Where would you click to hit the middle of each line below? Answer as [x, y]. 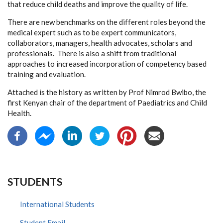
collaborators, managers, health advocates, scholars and [100, 43]
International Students [57, 204]
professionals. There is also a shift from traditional [92, 53]
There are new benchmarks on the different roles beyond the [107, 22]
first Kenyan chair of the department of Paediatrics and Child [107, 103]
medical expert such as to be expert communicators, [92, 32]
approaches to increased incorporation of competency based [107, 64]
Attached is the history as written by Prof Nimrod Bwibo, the [107, 92]
